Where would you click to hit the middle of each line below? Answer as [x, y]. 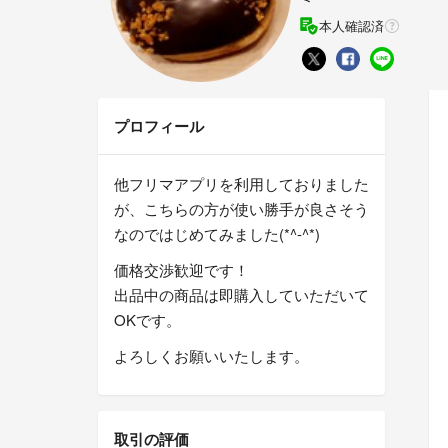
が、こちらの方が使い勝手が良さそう [241, 209]
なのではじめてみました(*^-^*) [217, 234]
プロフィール [159, 126]
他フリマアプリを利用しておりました [241, 184]
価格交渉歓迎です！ [181, 270]
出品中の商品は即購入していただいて [241, 295]
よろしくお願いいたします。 [211, 356]
